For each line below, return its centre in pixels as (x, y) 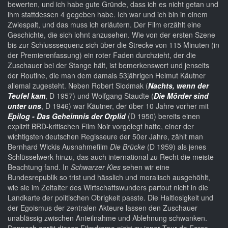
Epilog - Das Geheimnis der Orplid (67, 116)
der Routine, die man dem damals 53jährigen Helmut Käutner (107, 76)
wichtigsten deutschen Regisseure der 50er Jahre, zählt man (105, 137)
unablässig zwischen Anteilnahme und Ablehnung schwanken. (107, 218)
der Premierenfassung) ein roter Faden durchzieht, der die (102, 55)
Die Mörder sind (181, 96)
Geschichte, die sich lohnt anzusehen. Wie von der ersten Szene (111, 35)
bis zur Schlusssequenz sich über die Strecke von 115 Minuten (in (113, 45)
